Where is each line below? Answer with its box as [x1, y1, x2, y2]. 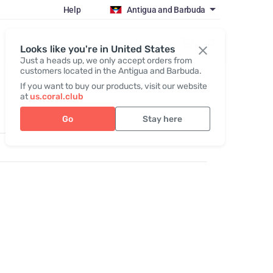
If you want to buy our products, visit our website [19, 81, 207, 91]
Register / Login [102, 38, 161, 49]
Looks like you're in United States [19, 43, 175, 55]
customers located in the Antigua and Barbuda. [19, 66, 202, 76]
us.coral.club [29, 91, 83, 102]
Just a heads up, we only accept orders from [19, 55, 192, 66]
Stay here [143, 113, 183, 124]
